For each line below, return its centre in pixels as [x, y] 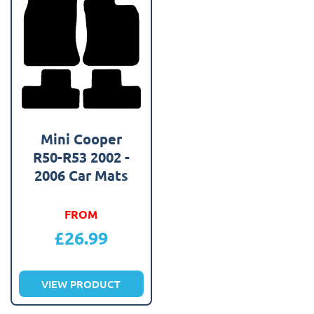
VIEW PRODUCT [81, 284]
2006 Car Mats [81, 175]
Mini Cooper [81, 138]
